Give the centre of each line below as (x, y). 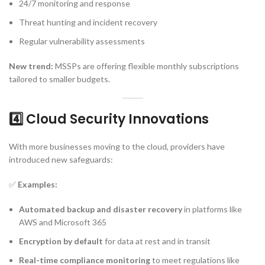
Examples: (38, 184)
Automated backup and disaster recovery (101, 209)
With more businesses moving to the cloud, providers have (117, 146)
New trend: (31, 66)
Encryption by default (61, 241)
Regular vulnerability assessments (82, 41)
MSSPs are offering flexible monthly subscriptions (146, 66)
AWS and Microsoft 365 (63, 222)
